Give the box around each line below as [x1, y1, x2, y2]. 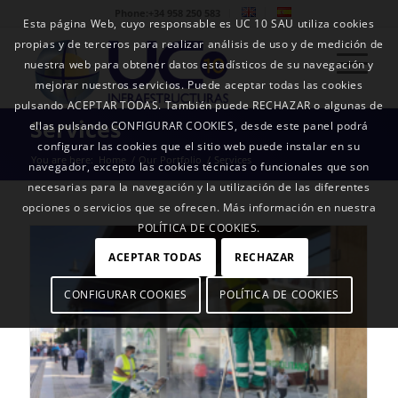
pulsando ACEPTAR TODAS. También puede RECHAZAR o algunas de [14, 98, 384, 114]
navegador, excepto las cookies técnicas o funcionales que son [28, 159, 370, 175]
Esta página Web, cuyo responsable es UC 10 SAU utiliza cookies [23, 16, 375, 32]
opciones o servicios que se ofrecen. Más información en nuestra [21, 200, 377, 216]
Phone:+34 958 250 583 [115, 6, 221, 20]
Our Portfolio [138, 153, 202, 166]
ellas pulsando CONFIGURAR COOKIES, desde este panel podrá [28, 118, 370, 134]
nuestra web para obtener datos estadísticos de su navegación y [23, 57, 375, 73]
